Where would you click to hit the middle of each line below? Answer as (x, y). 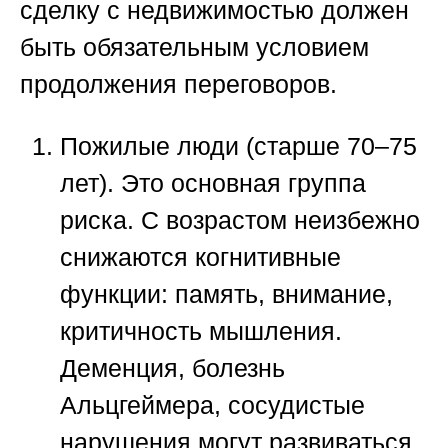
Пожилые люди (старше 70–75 (238, 146)
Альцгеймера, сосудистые (212, 405)
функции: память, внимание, (226, 294)
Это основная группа (240, 183)
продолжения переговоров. (178, 84)
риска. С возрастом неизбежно (240, 220)
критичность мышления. (201, 331)
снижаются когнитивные (200, 257)
